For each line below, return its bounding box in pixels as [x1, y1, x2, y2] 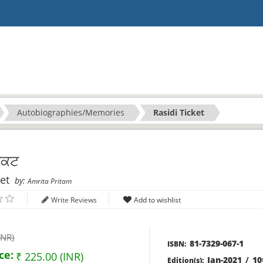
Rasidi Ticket [153, 107, 204, 119]
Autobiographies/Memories [17, 107, 124, 119]
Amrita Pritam [28, 176, 72, 187]
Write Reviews [51, 195, 97, 205]
